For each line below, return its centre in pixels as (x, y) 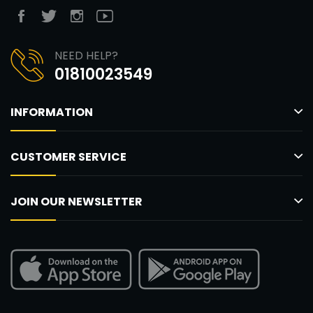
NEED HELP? (86, 55)
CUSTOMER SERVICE (68, 156)
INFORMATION (52, 112)
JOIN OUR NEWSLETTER (77, 201)
